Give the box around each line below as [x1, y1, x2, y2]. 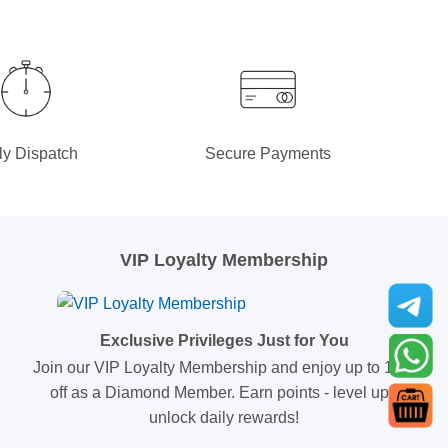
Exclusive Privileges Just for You [99, 331, 349, 349]
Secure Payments [204, 145, 331, 163]
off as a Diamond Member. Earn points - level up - [50, 383, 398, 401]
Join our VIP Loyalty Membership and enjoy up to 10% [32, 358, 416, 376]
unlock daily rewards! [149, 408, 299, 426]
